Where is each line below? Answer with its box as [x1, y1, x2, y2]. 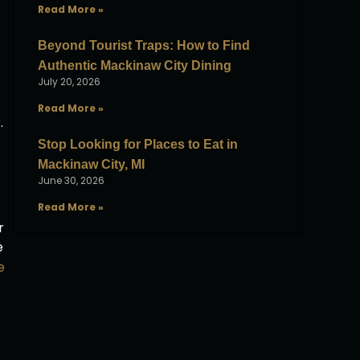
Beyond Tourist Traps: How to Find [38, 39, 250, 52]
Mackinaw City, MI [38, 157, 145, 171]
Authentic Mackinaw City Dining [38, 59, 231, 72]
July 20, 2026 [38, 75, 100, 88]
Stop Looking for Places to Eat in [38, 137, 238, 151]
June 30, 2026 [38, 174, 104, 187]
